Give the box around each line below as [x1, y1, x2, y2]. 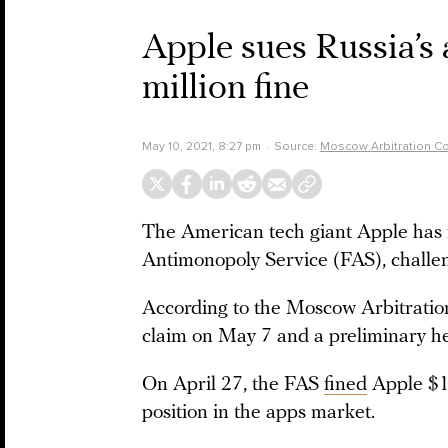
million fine [142, 71, 309, 107]
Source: [273, 139, 320, 153]
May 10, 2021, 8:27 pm [142, 139, 261, 153]
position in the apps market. [142, 403, 380, 423]
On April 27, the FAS [142, 375, 324, 395]
